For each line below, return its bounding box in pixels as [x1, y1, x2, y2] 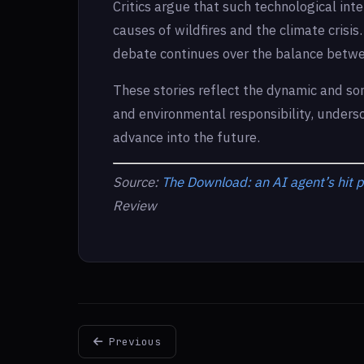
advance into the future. [113, 128, 260, 146]
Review [113, 197, 157, 215]
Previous [102, 335, 161, 349]
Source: [113, 173, 162, 192]
